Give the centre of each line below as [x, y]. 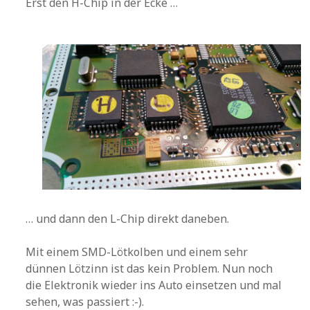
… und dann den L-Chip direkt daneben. [128, 219]
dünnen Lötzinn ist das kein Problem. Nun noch [149, 269]
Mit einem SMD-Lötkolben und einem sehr [137, 252]
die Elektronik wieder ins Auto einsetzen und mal [154, 285]
